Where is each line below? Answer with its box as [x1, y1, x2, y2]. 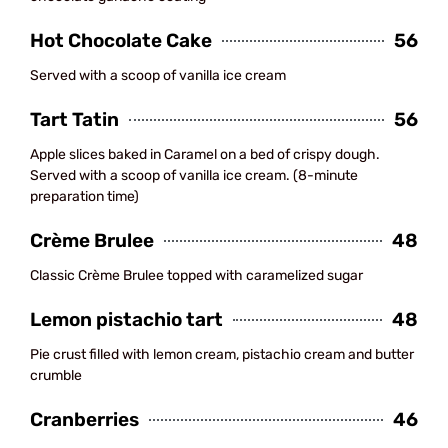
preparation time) [30, 188, 139, 205]
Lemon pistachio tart [30, 308, 223, 331]
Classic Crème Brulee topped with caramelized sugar [30, 267, 363, 284]
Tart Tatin [30, 108, 119, 131]
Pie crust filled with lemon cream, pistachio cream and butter [30, 346, 414, 363]
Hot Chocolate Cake [30, 29, 212, 52]
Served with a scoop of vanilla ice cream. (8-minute [30, 167, 358, 184]
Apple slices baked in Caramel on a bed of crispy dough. [30, 146, 380, 163]
